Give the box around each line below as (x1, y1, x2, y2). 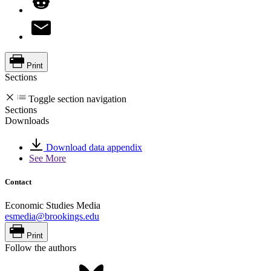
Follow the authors (5, 242, 76, 253)
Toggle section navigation (28, 93, 126, 104)
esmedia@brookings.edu (5, 211, 99, 221)
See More (29, 152, 66, 163)
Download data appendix (44, 142, 142, 152)
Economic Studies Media (5, 200, 100, 211)
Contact (5, 177, 31, 186)
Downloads (5, 115, 49, 126)
